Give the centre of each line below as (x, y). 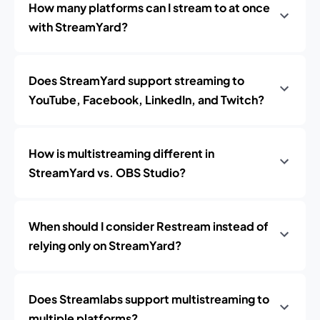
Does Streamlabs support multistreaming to (149, 299)
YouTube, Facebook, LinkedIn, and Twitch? (146, 100)
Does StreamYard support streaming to (136, 80)
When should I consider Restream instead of (149, 226)
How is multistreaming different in (121, 153)
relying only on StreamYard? (105, 245)
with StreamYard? (78, 27)
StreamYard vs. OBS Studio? (107, 172)
